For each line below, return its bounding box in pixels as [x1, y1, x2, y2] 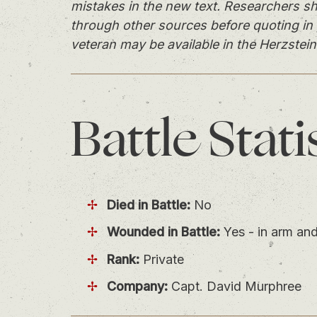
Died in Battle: [106, 197, 190, 212]
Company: [106, 279, 168, 294]
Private [139, 251, 184, 267]
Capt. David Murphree [167, 279, 301, 294]
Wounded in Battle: [106, 224, 220, 240]
